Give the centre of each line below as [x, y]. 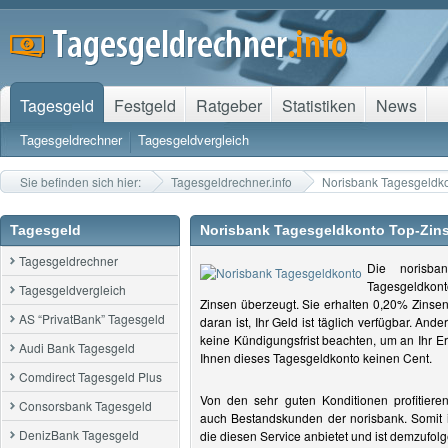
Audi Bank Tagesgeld [77, 347]
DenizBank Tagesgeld [79, 434]
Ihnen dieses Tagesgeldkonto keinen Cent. [316, 357]
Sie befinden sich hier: [80, 181]
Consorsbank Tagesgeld [85, 405]
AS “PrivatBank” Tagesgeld [92, 318]
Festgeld [145, 105]
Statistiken [319, 105]
